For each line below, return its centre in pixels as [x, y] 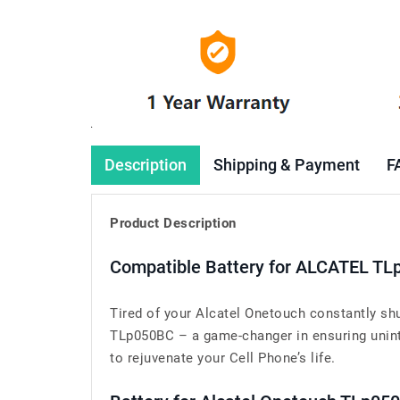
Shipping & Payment [287, 165]
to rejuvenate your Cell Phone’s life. [223, 358]
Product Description [173, 223]
